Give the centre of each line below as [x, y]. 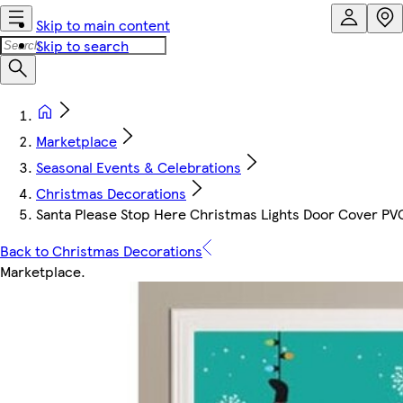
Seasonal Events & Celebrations [139, 167]
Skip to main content [103, 25]
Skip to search [82, 45]
